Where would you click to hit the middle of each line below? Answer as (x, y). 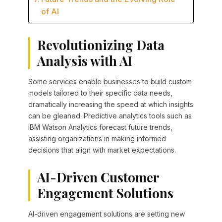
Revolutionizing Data (101, 45)
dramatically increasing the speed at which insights (111, 105)
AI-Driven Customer (98, 177)
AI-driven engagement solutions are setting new (106, 214)
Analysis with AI (84, 61)
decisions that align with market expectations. (102, 150)
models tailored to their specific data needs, (100, 93)
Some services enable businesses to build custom (110, 82)
